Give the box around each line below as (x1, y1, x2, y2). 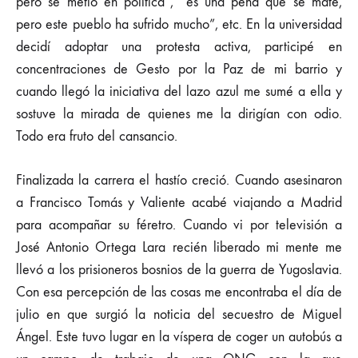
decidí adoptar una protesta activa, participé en (16, 38, 342, 55)
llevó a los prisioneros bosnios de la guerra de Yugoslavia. (16, 261, 342, 278)
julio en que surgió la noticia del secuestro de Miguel (16, 306, 342, 323)
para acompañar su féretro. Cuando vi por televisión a (16, 217, 342, 233)
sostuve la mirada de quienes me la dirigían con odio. (16, 105, 342, 122)
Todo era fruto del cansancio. (16, 128, 177, 145)
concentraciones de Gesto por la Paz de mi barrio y (16, 61, 342, 78)
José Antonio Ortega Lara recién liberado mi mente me (16, 239, 342, 256)
